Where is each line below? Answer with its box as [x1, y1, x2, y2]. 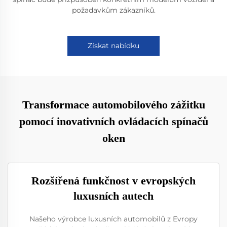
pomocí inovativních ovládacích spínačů [19, 115, 208, 128]
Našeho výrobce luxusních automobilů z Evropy [29, 214, 198, 223]
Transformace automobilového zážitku [22, 98, 205, 111]
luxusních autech [73, 190, 154, 202]
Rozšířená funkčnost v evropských [31, 174, 196, 187]
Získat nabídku [88, 41, 139, 50]
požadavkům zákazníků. [71, 6, 156, 15]
